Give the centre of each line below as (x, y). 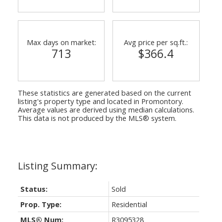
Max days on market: (61, 42)
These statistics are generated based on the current (104, 92)
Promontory (161, 101)
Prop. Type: (41, 204)
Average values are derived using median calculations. (106, 109)
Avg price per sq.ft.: (156, 42)
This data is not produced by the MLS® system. (97, 118)
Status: (34, 189)
